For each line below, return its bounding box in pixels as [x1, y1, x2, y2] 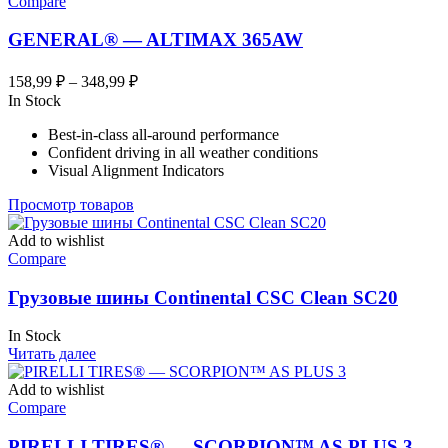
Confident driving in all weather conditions [48, 144, 318, 162]
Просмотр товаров [8, 196, 134, 214]
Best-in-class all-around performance [48, 126, 279, 144]
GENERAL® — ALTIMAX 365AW [8, 29, 303, 51]
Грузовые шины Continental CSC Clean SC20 [8, 286, 398, 308]
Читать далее [8, 345, 96, 363]
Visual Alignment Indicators [48, 162, 224, 180]
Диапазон [137, 69, 203, 87]
